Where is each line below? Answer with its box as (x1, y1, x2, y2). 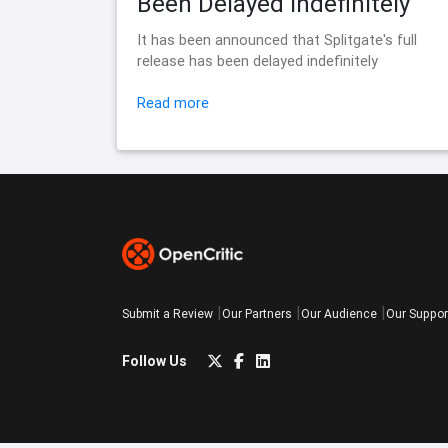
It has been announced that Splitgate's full (137, 31, 417, 50)
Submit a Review (122, 306, 213, 322)
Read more (137, 94, 209, 113)
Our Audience (301, 306, 377, 322)
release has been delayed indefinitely (137, 52, 378, 71)
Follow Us (122, 351, 187, 370)
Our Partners (222, 306, 292, 322)
